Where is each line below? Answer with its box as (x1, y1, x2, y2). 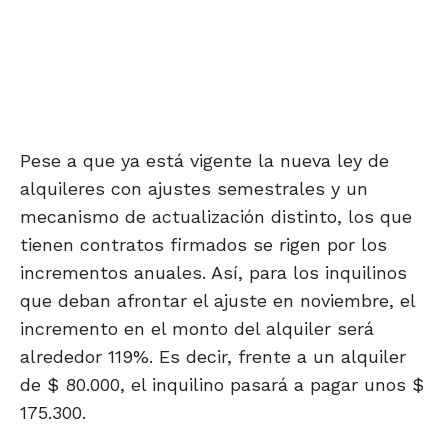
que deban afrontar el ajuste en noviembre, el (20, 290, 415, 312)
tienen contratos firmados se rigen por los (20, 234, 387, 256)
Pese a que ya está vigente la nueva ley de (20, 150, 389, 172)
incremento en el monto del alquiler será (20, 318, 374, 340)
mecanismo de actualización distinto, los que (20, 206, 412, 228)
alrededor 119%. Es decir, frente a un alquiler (20, 346, 406, 368)
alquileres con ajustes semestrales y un (20, 178, 368, 200)
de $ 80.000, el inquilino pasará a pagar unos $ (20, 374, 424, 396)
